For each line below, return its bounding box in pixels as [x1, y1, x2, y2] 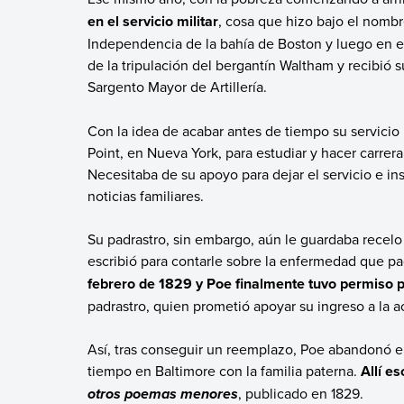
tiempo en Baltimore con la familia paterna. [87, 361, 361, 381]
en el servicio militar [87, 11, 218, 32]
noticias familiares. [87, 185, 204, 206]
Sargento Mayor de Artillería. [87, 77, 267, 97]
